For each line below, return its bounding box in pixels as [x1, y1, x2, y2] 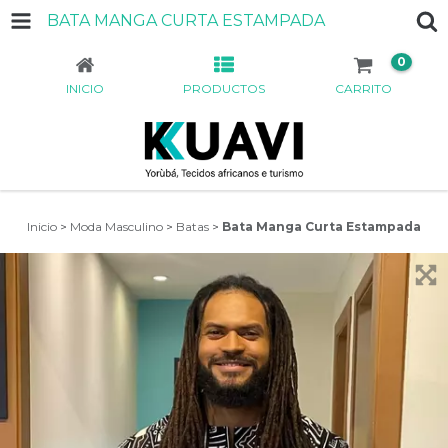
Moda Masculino [70, 219, 163, 234]
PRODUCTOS [182, 81, 265, 96]
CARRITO [334, 81, 392, 96]
